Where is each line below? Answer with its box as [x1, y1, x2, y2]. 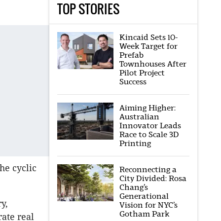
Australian [119, 112, 159, 121]
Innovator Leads [119, 121, 181, 130]
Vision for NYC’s [119, 200, 178, 210]
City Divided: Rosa [119, 174, 186, 183]
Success [119, 77, 147, 86]
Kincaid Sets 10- [119, 33, 178, 42]
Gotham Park [119, 209, 169, 219]
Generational [119, 191, 169, 201]
